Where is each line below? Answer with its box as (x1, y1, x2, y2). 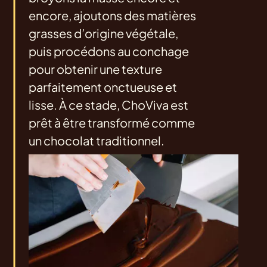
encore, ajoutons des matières (29, 8, 196, 23)
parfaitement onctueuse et (29, 79, 177, 95)
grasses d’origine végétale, (29, 26, 178, 41)
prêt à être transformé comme (29, 115, 195, 131)
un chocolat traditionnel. (29, 133, 164, 148)
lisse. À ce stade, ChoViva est (29, 97, 188, 113)
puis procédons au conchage (29, 44, 189, 59)
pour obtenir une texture (29, 61, 162, 77)
